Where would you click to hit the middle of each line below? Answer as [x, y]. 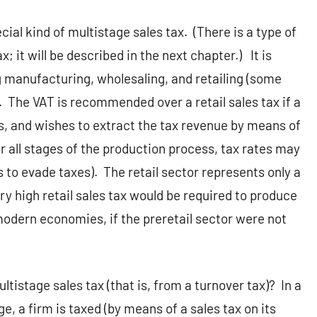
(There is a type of [245, 32]
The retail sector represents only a [202, 172]
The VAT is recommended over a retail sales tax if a [154, 102]
